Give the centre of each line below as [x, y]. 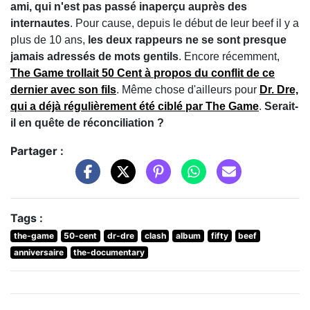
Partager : [37, 151]
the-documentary [109, 252]
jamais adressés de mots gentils [94, 57]
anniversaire [38, 252]
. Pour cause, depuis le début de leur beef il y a [184, 24]
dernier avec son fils [63, 90]
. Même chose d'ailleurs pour [188, 90]
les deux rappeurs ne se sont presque [187, 40]
